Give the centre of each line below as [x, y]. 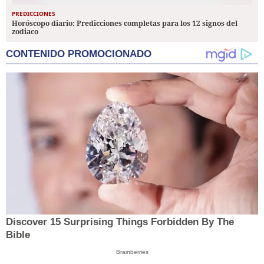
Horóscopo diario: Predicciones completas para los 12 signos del [125, 24]
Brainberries [132, 252]
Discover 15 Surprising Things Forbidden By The [120, 222]
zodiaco [25, 32]
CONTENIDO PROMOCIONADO [79, 54]
